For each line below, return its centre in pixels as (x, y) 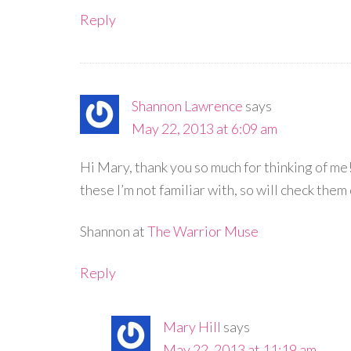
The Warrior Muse (203, 231)
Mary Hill (192, 327)
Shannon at (114, 231)
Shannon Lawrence (187, 106)
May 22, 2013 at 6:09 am (204, 128)
